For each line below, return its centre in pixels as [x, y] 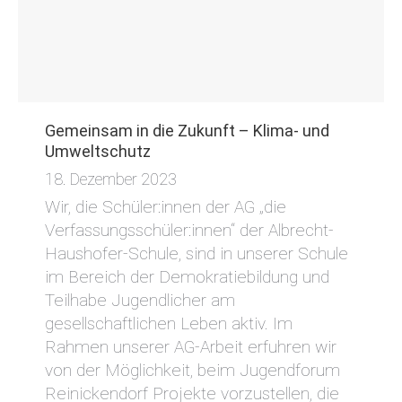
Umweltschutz [98, 152]
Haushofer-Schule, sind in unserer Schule [197, 254]
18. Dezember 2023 [111, 179]
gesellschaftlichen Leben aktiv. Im [169, 324]
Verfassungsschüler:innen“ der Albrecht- [189, 231]
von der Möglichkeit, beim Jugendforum [192, 371]
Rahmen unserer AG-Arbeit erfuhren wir [191, 347]
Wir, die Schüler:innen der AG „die [166, 207]
